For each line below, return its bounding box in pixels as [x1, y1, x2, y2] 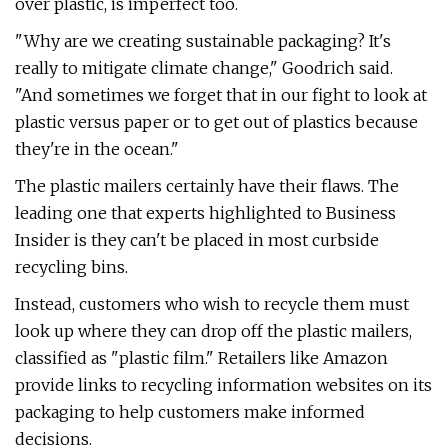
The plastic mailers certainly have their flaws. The [15, 176, 399, 196]
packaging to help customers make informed [15, 402, 365, 422]
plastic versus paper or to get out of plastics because [15, 112, 418, 132]
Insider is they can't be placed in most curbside [15, 230, 379, 250]
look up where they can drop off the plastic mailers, [15, 321, 412, 341]
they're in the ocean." [15, 139, 179, 159]
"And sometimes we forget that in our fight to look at [15, 85, 427, 105]
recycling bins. [15, 257, 128, 277]
